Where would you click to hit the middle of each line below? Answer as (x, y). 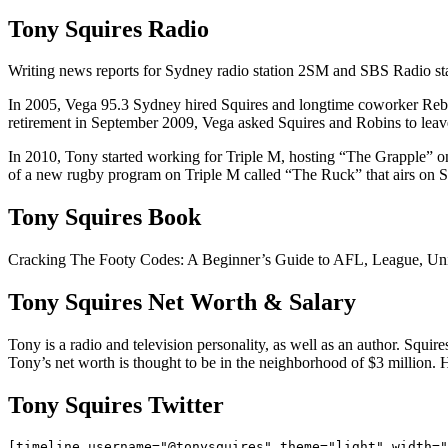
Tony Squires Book (104, 217)
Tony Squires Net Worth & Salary (182, 302)
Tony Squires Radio (108, 28)
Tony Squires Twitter (116, 404)
